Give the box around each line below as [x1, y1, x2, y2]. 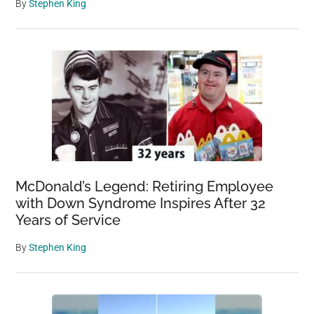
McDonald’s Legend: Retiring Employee [15, 178, 274, 195]
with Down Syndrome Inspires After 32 [15, 195, 266, 212]
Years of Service [15, 212, 121, 228]
